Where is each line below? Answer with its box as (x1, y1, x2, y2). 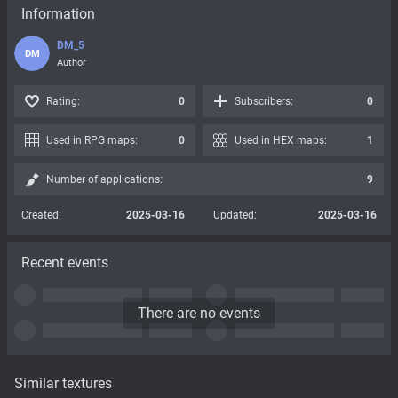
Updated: (213, 209, 257, 221)
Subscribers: (235, 95, 293, 107)
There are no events (138, 304, 260, 322)
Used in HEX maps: (235, 134, 327, 147)
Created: (21, 209, 61, 221)
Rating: (46, 95, 80, 107)
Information (21, 5, 95, 22)
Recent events (21, 254, 108, 271)
